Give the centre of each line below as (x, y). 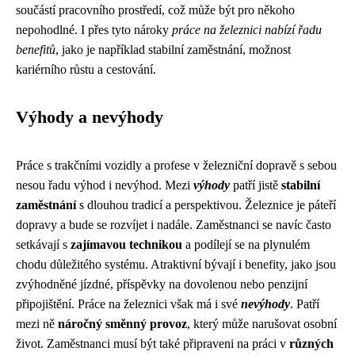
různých (311, 344)
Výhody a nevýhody (90, 117)
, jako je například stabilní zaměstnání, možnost (173, 50)
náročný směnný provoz (122, 324)
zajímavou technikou (126, 244)
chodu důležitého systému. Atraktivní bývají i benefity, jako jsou (176, 264)
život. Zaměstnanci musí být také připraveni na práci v (153, 344)
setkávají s (43, 244)
